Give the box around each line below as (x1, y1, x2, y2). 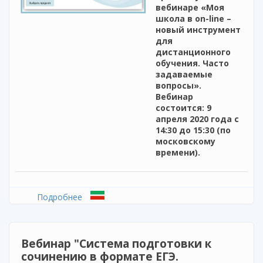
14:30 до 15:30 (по (156, 124, 231, 136)
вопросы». (156, 80, 201, 92)
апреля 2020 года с (156, 113, 239, 125)
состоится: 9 (156, 102, 211, 114)
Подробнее (37, 191, 82, 203)
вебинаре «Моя (156, 2, 224, 14)
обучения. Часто (156, 58, 229, 69)
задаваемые (156, 69, 213, 80)
